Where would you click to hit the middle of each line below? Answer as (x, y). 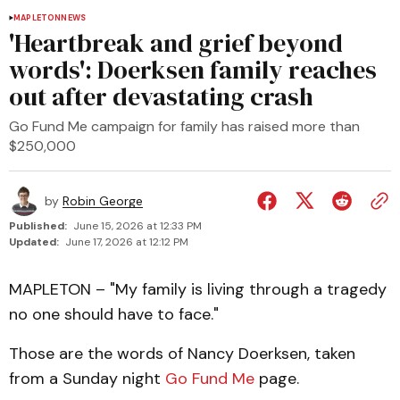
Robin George (103, 201)
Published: (38, 226)
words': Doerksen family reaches (193, 70)
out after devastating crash (161, 96)
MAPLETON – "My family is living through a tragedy (198, 289)
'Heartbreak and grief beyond (176, 43)
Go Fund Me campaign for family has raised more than (184, 126)
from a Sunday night (87, 379)
